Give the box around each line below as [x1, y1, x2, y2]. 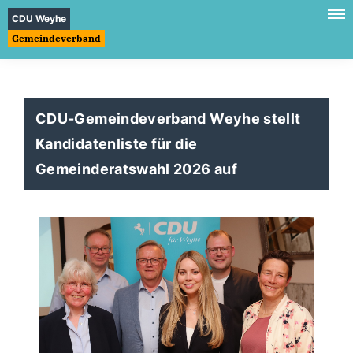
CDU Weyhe [12, 13, 66, 24]
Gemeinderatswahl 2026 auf [35, 161, 237, 177]
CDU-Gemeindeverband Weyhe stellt [35, 110, 301, 127]
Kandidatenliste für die [35, 136, 198, 152]
